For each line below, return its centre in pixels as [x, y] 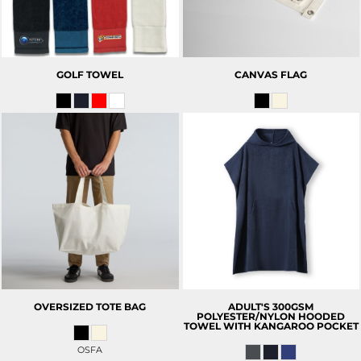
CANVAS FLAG [271, 74]
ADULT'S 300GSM [271, 307]
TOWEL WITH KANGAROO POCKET [271, 326]
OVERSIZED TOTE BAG [90, 307]
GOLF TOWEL [90, 74]
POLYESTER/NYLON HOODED [271, 317]
